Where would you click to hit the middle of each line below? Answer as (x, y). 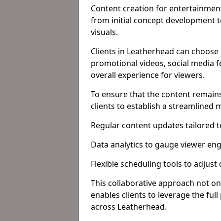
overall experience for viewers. (148, 75)
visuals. (104, 32)
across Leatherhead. (129, 207)
